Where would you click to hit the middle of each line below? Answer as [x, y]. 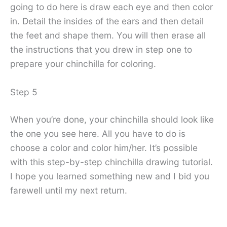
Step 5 [24, 92]
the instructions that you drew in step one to [101, 50]
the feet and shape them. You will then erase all [108, 35]
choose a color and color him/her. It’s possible [104, 147]
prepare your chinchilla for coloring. [83, 64]
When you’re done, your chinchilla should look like [112, 119]
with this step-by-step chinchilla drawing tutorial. [111, 162]
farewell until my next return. [69, 190]
